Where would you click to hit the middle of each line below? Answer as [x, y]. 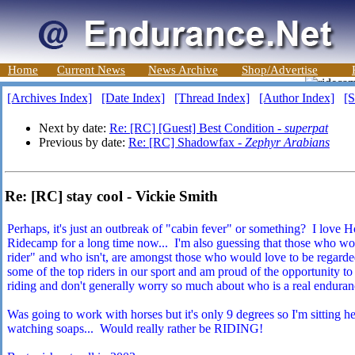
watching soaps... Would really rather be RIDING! [135, 329]
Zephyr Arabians [287, 142]
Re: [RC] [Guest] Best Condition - [197, 128]
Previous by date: [84, 142]
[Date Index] [133, 98]
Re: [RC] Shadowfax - [187, 142]
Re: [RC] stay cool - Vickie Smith [111, 196]
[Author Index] [297, 98]
